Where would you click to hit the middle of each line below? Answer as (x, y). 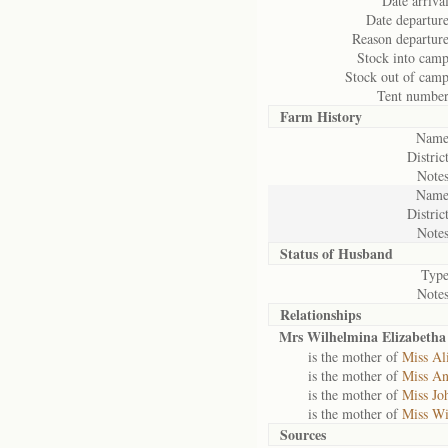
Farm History (321, 116)
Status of (309, 253)
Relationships (320, 314)
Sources (303, 434)
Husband (365, 253)
